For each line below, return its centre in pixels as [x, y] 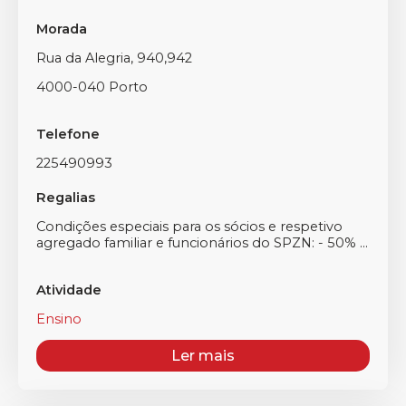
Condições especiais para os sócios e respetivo [189, 227]
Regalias [66, 198]
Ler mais [203, 356]
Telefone [68, 134]
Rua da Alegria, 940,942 [114, 58]
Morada [62, 29]
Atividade [69, 290]
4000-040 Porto [92, 87]
